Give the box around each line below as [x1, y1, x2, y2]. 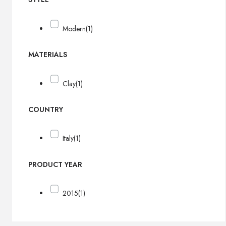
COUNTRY [28, 104, 63, 115]
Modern [63, 23, 86, 34]
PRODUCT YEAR [28, 159, 82, 170]
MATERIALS [28, 49, 67, 60]
